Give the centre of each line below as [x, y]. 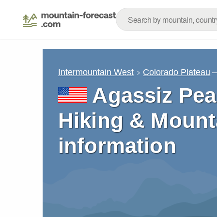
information [117, 146]
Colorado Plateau [177, 72]
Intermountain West [96, 72]
